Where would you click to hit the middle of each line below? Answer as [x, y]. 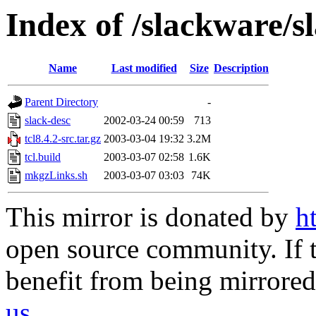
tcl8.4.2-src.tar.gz [63, 139]
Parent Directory [61, 102]
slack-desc [48, 121]
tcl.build [43, 157]
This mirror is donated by [151, 217]
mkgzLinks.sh [56, 176]
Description [241, 68]
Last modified [144, 68]
